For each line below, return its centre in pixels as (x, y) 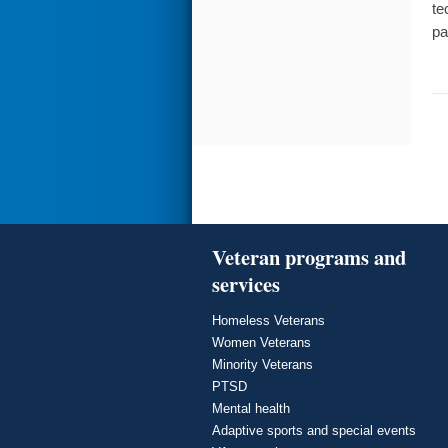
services (246, 283)
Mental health (251, 408)
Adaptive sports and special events (314, 430)
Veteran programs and (309, 256)
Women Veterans (261, 342)
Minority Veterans (262, 364)
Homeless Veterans (268, 320)
